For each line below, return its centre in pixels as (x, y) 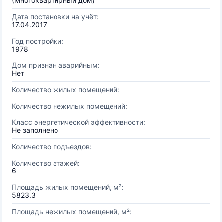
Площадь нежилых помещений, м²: (72, 211)
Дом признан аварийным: (56, 65)
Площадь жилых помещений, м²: (68, 187)
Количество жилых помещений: (66, 89)
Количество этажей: (46, 163)
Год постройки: (38, 41)
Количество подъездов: (52, 146)
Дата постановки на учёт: (55, 17)
